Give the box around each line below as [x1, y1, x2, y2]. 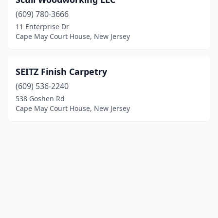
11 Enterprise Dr [16, 22, 69, 31]
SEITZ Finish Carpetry [16, 66, 107, 77]
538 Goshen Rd [16, 94, 65, 103]
